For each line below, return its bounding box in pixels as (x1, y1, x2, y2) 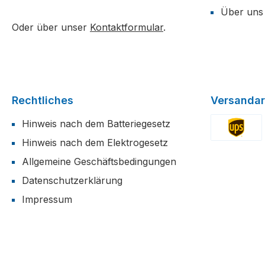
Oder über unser (12, 21, 90, 33)
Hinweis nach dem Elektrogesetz (22, 137, 168, 148)
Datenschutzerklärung (22, 174, 122, 186)
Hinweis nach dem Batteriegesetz (22, 118, 170, 130)
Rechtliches (12, 94, 73, 106)
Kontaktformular (90, 21, 163, 33)
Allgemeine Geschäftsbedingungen (22, 156, 176, 167)
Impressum (22, 193, 72, 205)
